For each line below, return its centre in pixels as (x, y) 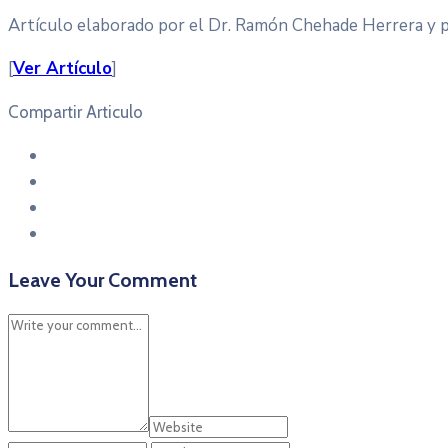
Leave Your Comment (102, 279)
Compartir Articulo (75, 111)
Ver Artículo (62, 68)
